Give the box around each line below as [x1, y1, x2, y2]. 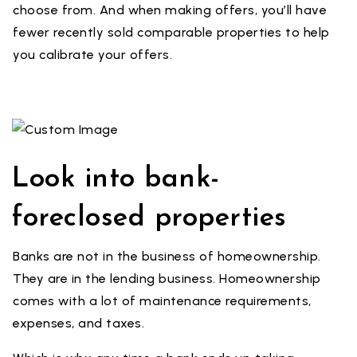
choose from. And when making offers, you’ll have [13, 2, 327, 18]
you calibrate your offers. [13, 47, 172, 62]
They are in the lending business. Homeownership [13, 271, 321, 286]
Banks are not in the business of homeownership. [13, 249, 321, 264]
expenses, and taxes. [13, 316, 144, 331]
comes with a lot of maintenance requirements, [13, 293, 312, 308]
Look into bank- [12, 166, 220, 194]
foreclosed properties [12, 205, 287, 233]
